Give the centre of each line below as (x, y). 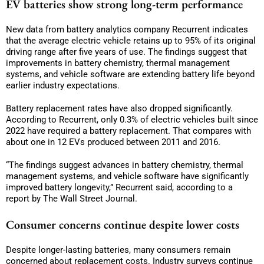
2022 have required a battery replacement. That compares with (128, 131)
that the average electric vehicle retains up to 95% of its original (131, 40)
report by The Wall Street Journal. (72, 198)
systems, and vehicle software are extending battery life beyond (130, 74)
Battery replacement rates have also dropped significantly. (119, 108)
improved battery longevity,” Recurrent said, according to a (119, 187)
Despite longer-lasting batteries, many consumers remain (118, 250)
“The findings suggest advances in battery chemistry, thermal (125, 165)
